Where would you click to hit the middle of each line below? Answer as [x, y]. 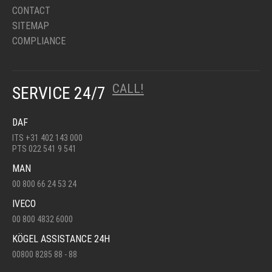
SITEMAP [31, 26]
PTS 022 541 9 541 [44, 149]
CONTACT [31, 11]
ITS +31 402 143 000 [47, 138]
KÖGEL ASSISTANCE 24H [61, 239]
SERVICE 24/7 [61, 93]
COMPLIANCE [39, 41]
